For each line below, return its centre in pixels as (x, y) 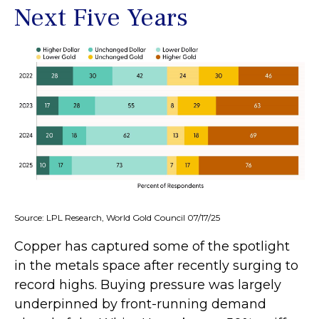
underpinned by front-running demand (140, 304)
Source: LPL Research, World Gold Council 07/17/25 (117, 218)
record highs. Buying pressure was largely (148, 285)
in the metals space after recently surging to (156, 266)
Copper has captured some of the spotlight (152, 247)
